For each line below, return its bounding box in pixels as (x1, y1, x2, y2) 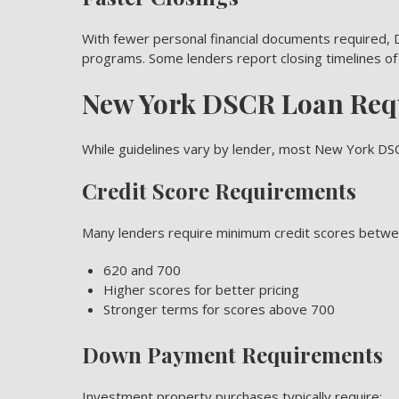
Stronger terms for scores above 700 (103, 300, 335, 318)
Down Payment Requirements (82, 340, 383, 369)
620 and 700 (103, 261, 181, 279)
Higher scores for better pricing (103, 281, 299, 298)
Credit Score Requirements (82, 176, 356, 205)
